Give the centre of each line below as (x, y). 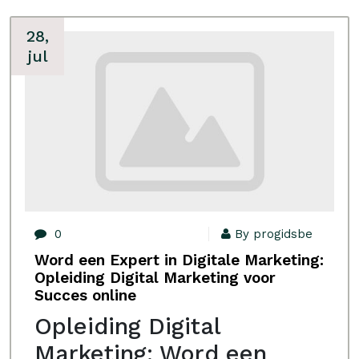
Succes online (85, 295)
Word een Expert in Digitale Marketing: (179, 260)
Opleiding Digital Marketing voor (155, 278)
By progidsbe (274, 234)
